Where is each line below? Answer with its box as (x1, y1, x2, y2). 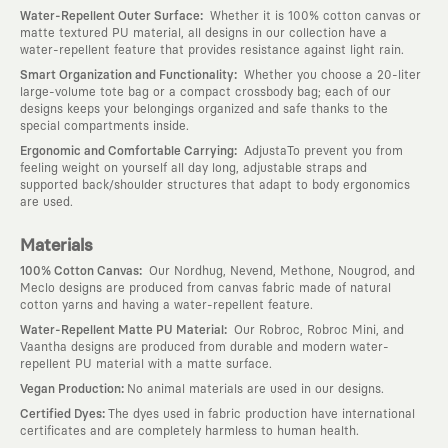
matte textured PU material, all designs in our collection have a (20, 26, 387, 39)
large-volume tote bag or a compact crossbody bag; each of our (20, 85, 391, 98)
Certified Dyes (20, 408, 102, 420)
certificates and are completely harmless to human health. (20, 425, 359, 437)
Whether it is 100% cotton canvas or (206, 9, 421, 22)
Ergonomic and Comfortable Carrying (20, 144, 234, 157)
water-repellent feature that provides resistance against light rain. (20, 43, 404, 56)
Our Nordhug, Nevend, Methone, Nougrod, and (145, 265, 415, 277)
